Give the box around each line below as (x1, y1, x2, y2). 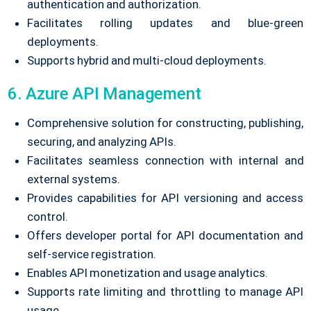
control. (26, 209, 68, 224)
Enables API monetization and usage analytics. (26, 265, 269, 280)
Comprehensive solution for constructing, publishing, (26, 115, 304, 130)
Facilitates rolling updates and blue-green (26, 15, 304, 30)
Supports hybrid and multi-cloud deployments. (26, 53, 267, 67)
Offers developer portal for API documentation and (26, 228, 304, 242)
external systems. (26, 171, 120, 186)
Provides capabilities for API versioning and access (26, 190, 304, 205)
